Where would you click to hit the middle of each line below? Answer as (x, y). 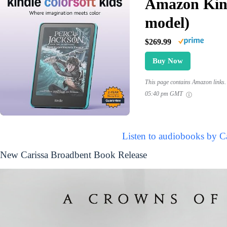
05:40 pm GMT (164, 94)
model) (167, 23)
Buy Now (167, 61)
